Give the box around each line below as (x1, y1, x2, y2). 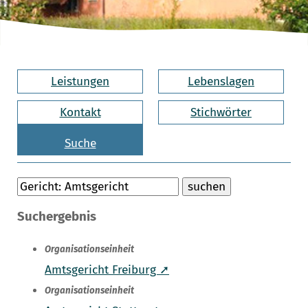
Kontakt (59, 104, 101, 120)
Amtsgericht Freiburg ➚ (45, 263, 169, 278)
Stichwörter (190, 104, 252, 120)
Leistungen (51, 74, 110, 89)
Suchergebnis (17, 209, 96, 225)
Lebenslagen (187, 74, 254, 89)
